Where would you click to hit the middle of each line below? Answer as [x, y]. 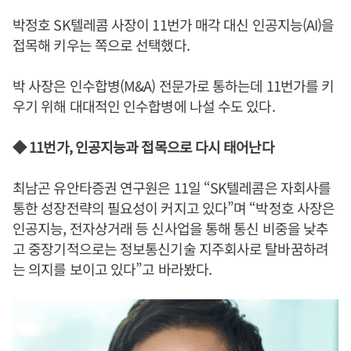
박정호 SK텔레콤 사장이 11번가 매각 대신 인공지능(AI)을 [174, 24]
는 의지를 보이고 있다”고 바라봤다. [112, 269]
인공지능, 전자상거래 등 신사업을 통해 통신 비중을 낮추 [171, 228]
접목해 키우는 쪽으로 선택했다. [101, 45]
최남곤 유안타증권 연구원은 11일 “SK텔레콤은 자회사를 [172, 187]
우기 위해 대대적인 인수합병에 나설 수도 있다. [144, 106]
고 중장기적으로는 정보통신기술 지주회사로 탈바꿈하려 [170, 248]
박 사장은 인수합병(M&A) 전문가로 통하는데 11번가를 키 [174, 85]
